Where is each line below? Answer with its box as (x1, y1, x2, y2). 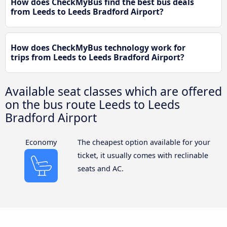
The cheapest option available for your (77, 137, 210, 147)
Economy (25, 137, 57, 147)
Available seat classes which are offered (5, 83, 222, 99)
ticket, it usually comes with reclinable (77, 150, 208, 160)
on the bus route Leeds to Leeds (5, 96, 180, 112)
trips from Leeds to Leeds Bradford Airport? (11, 51, 184, 63)
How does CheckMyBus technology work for (11, 42, 185, 53)
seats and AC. (77, 163, 124, 173)
